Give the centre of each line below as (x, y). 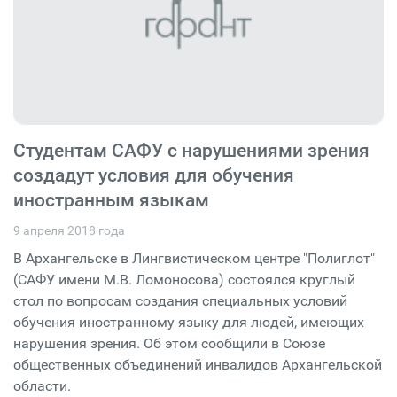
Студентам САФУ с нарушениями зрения (191, 150)
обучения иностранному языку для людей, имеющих (189, 322)
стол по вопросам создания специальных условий (180, 300)
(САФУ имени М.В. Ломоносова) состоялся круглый (184, 279)
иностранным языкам (111, 200)
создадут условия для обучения (154, 175)
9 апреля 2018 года (69, 230)
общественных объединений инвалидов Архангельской (198, 364)
